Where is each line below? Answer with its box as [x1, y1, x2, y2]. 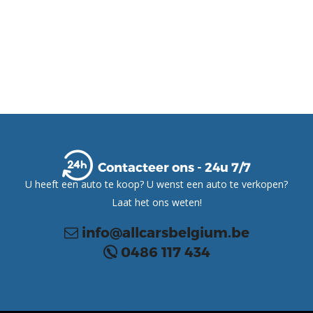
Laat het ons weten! [111, 196, 202, 210]
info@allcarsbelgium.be [81, 224, 249, 241]
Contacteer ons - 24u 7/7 [98, 159, 251, 175]
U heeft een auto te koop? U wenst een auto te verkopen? [25, 177, 288, 191]
